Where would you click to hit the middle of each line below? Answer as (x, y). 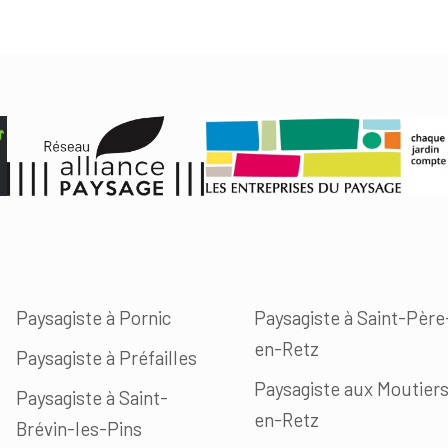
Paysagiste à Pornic (94, 318)
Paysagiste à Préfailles (107, 358)
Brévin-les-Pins (79, 429)
